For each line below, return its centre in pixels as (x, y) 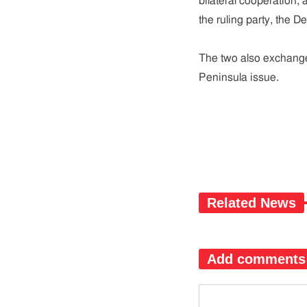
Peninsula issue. (238, 77)
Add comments (256, 259)
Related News (251, 203)
